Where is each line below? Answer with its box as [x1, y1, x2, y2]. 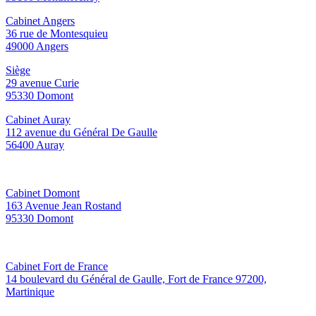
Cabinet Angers [6, 15, 75, 28]
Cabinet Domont [6, 187, 80, 200]
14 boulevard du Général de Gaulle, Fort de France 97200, [6, 273, 267, 286]
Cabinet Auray [6, 114, 71, 126]
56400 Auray [6, 139, 64, 152]
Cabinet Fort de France [6, 260, 108, 273]
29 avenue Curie [6, 77, 79, 90]
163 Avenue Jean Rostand [6, 200, 121, 212]
